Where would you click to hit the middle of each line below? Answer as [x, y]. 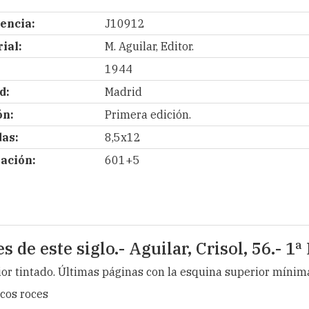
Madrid [123, 92]
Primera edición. [148, 114]
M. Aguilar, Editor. [149, 46]
